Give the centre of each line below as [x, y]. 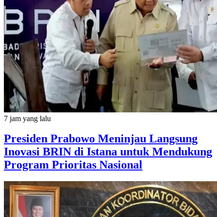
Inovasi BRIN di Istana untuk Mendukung [108, 152]
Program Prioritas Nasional [73, 165]
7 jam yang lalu [27, 118]
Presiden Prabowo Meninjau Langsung [101, 139]
